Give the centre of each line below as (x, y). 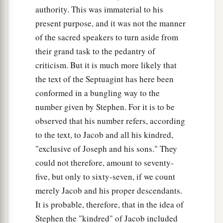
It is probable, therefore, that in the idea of (110, 204)
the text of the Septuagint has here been (105, 79)
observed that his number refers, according (110, 120)
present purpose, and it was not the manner (111, 23)
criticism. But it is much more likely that (106, 65)
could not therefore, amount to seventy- (105, 162)
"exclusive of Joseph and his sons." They (106, 148)
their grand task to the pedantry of (95, 51)
